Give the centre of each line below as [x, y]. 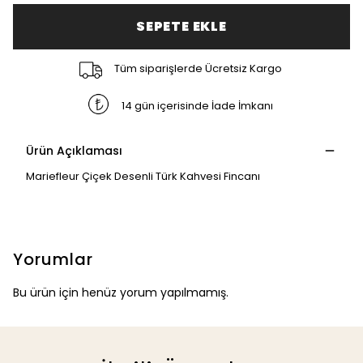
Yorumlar [53, 259]
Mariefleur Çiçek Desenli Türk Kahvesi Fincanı [143, 176]
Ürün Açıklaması [74, 151]
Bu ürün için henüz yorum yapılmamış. [121, 293]
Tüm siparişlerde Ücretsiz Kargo [198, 68]
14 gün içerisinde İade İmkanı [198, 105]
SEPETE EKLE [181, 26]
